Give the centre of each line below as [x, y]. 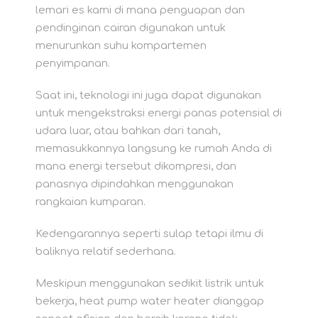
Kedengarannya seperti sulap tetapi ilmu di [149, 234]
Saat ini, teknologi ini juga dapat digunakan [148, 96]
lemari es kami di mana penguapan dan [140, 11]
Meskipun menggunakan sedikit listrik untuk [150, 284]
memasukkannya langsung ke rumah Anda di [154, 149]
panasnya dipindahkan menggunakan [135, 185]
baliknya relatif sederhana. [106, 252]
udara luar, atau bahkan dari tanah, [128, 131]
